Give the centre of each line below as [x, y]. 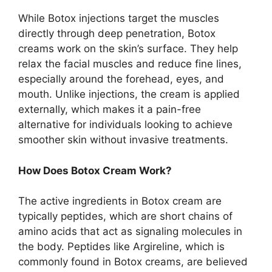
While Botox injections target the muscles [119, 19]
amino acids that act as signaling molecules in [130, 232]
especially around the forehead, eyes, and [121, 79]
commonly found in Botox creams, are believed [133, 262]
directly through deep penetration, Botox [117, 34]
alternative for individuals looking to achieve [125, 125]
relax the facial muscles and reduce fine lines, [130, 64]
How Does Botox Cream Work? [95, 170]
